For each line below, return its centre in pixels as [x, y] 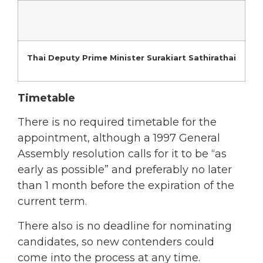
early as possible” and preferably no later [125, 170]
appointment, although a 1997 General [119, 138]
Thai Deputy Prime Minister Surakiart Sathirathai [131, 57]
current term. [52, 202]
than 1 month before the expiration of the [126, 186]
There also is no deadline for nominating [125, 226]
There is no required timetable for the [117, 122]
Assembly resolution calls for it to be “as [122, 154]
